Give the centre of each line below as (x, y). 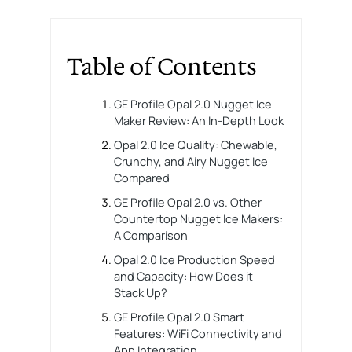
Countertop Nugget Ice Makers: (199, 218)
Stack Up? (141, 292)
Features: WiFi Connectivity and (198, 333)
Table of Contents (162, 66)
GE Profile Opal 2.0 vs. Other (188, 202)
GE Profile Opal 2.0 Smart (180, 316)
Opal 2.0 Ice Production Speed (195, 259)
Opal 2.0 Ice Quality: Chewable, (196, 144)
